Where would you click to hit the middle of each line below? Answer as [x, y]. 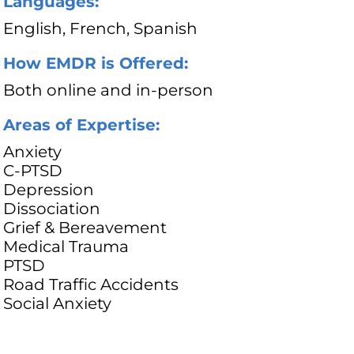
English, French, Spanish [101, 29]
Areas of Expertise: [82, 125]
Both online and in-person [109, 90]
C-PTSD [33, 171]
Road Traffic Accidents [91, 285]
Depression [49, 190]
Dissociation [52, 209]
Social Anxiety [58, 304]
